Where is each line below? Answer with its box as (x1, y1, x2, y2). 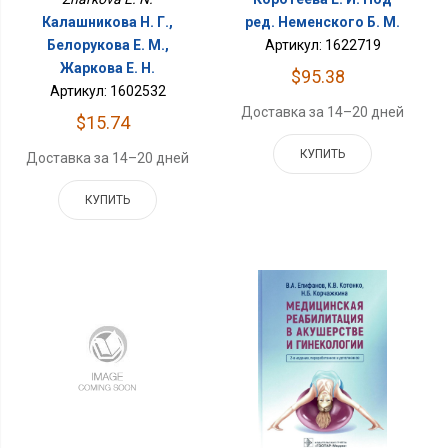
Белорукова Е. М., (46, 37, 169, 54)
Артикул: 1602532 (49, 83, 166, 100)
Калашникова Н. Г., (42, 14, 174, 31)
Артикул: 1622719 (264, 37, 381, 54)
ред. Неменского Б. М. (245, 14, 401, 31)
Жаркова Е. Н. (60, 60, 156, 77)
